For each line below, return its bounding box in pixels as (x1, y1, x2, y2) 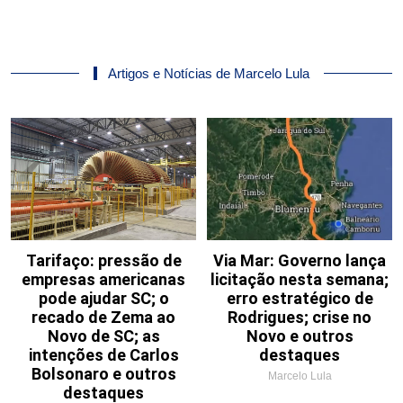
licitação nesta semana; (210, 269, 389, 289)
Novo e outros (246, 326, 354, 345)
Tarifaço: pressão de (25, 250, 182, 270)
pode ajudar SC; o (38, 288, 169, 308)
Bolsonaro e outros (31, 363, 176, 383)
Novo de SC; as (47, 326, 160, 345)
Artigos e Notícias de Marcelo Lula (108, 65, 309, 81)
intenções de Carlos (28, 345, 179, 364)
